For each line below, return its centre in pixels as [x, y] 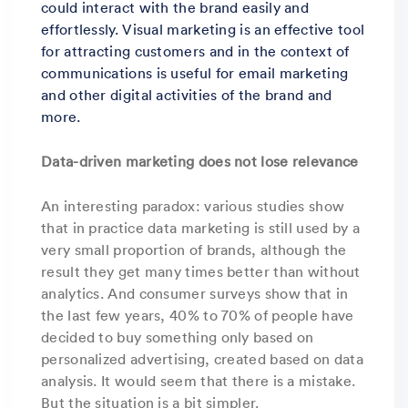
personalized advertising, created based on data [203, 358]
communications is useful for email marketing [195, 72]
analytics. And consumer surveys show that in [195, 293]
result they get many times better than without [201, 271]
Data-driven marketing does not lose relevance [200, 161]
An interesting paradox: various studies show [193, 205]
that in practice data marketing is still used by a [200, 227]
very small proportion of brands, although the [194, 249]
